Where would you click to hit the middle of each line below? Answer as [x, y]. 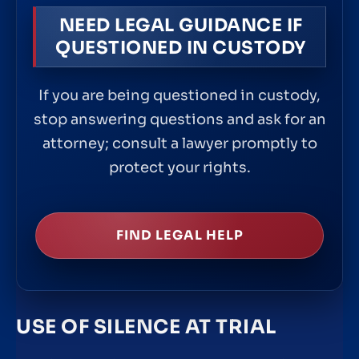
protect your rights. [179, 167]
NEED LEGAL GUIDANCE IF [181, 25]
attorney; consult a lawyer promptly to [179, 143]
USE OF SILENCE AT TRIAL [146, 327]
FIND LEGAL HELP [179, 235]
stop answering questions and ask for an [179, 119]
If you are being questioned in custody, [179, 95]
